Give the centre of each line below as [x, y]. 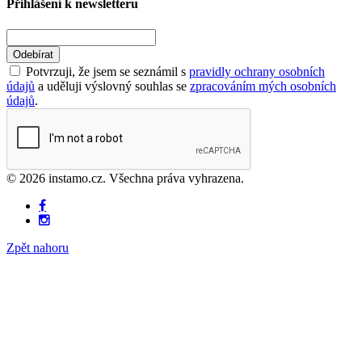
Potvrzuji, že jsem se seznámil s [106, 71]
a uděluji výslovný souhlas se [112, 86]
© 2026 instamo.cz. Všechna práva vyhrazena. [125, 178]
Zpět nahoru [38, 247]
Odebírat [33, 54]
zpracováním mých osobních [263, 86]
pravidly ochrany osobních [257, 71]
